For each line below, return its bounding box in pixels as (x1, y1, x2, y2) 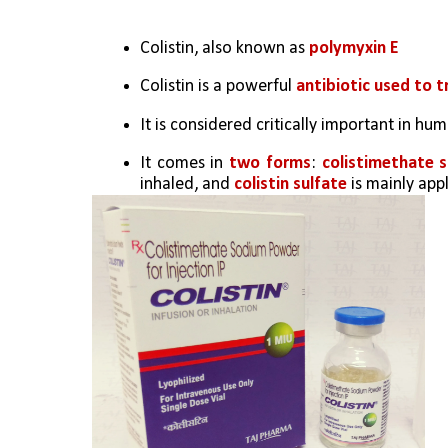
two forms (229, 153, 311, 173)
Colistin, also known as (140, 38, 309, 58)
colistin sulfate (234, 174, 347, 194)
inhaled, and (140, 174, 234, 194)
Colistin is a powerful (140, 77, 296, 97)
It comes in (140, 153, 230, 173)
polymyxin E (309, 38, 399, 58)
